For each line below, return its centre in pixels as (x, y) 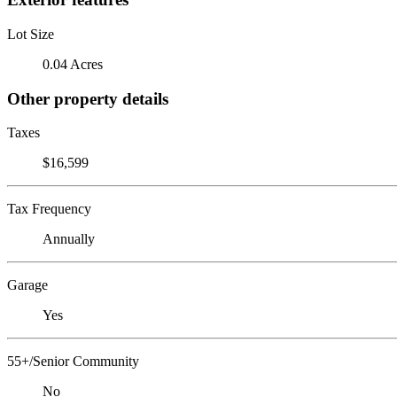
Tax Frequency (49, 209)
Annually (69, 239)
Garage (27, 285)
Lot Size (31, 34)
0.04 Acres (73, 64)
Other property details (88, 98)
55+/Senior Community (73, 362)
